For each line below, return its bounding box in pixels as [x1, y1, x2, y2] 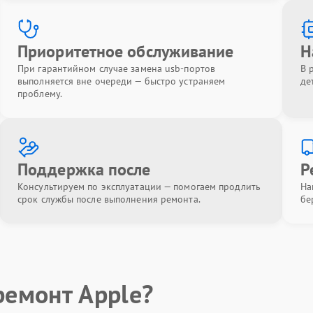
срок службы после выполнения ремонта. [17, 193, 201, 205]
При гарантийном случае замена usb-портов [17, 62, 215, 75]
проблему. [17, 87, 62, 100]
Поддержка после [17, 159, 151, 180]
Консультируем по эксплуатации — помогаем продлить [17, 180, 261, 193]
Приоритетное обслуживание [17, 41, 234, 62]
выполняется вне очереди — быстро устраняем [17, 75, 226, 87]
